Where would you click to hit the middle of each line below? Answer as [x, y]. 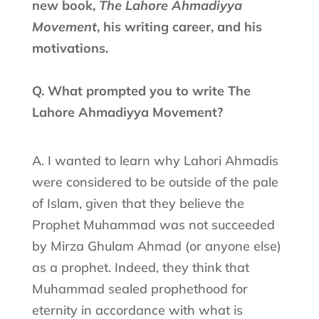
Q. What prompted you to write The [141, 90]
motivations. [70, 48]
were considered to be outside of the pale [155, 182]
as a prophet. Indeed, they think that [140, 267]
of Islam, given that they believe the [138, 203]
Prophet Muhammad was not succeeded [153, 224]
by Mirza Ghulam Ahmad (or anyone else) [156, 246]
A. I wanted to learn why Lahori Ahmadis [155, 160]
